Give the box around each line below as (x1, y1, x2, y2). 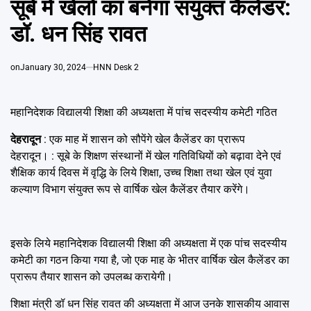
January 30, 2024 (20, 62, 86, 73)
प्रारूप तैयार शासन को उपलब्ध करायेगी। (10, 270, 173, 284)
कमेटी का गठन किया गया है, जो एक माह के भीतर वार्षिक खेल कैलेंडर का (10, 253, 289, 267)
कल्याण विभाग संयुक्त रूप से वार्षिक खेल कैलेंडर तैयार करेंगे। (10, 183, 250, 196)
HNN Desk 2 (93, 62, 139, 73)
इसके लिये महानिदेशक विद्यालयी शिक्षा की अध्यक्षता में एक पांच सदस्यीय (10, 237, 287, 251)
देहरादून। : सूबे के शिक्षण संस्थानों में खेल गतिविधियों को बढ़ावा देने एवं (10, 149, 281, 163)
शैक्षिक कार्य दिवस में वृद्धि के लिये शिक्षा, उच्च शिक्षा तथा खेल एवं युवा (10, 166, 272, 180)
